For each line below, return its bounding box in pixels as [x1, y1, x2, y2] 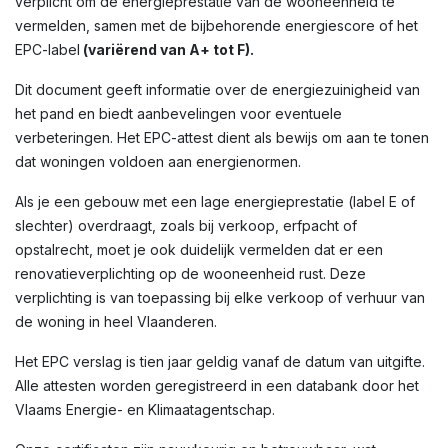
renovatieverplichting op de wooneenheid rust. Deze [15, 265, 366, 282]
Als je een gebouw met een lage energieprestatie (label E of [15, 193, 415, 210]
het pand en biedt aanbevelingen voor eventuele [15, 105, 342, 122]
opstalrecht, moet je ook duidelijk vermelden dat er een [15, 241, 383, 258]
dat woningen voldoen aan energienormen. [15, 153, 301, 170]
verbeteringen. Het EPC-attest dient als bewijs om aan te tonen [15, 129, 429, 146]
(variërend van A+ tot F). [80, 41, 254, 58]
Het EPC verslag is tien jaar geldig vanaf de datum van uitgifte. [15, 353, 425, 370]
